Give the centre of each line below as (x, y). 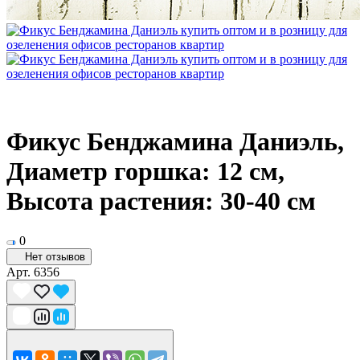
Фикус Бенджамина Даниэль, (175, 142)
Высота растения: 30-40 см (161, 201)
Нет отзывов (55, 256)
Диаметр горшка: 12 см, (145, 172)
